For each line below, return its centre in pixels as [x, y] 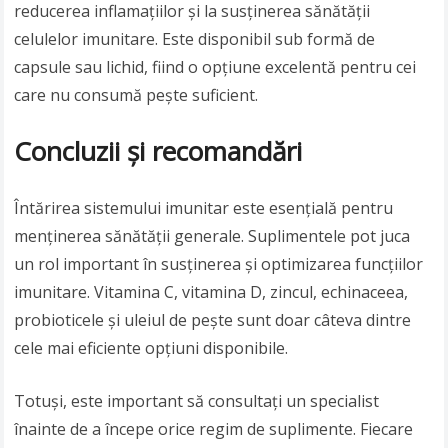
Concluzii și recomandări [158, 151]
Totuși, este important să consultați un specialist [197, 401]
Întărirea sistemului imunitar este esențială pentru [204, 208]
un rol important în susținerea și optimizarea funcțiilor [219, 264]
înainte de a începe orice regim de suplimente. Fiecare [214, 429]
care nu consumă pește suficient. [136, 95]
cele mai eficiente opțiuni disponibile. [151, 348]
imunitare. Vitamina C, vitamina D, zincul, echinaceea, [211, 292]
